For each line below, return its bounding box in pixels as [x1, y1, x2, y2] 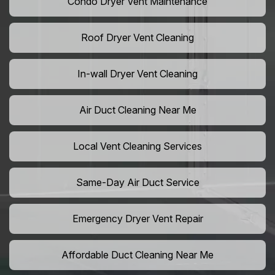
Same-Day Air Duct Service [76, 176, 199, 189]
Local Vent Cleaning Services [73, 140, 202, 153]
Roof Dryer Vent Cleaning [81, 31, 194, 44]
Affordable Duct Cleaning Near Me [61, 249, 214, 261]
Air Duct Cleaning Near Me [79, 104, 196, 117]
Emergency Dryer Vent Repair [72, 212, 203, 225]
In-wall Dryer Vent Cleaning [77, 68, 198, 80]
